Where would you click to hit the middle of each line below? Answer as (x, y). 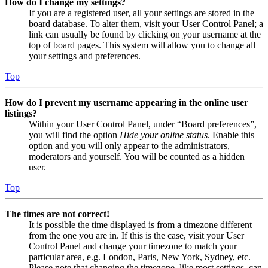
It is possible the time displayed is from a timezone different (140, 225)
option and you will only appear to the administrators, (129, 146)
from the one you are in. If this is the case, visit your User (136, 236)
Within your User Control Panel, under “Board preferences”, (143, 124)
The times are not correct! (57, 214)
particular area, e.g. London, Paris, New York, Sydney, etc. (140, 257)
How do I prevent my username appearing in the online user (127, 103)
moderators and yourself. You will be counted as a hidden (137, 157)
